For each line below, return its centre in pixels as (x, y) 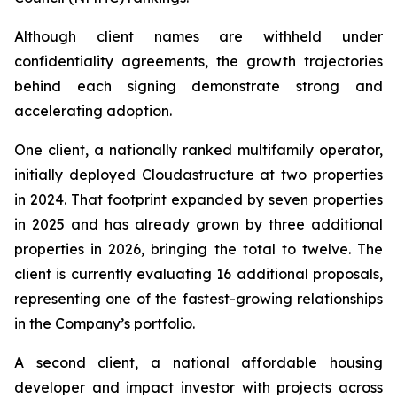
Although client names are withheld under (198, 36)
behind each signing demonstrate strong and (198, 86)
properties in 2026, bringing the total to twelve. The (198, 249)
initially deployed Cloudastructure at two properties (198, 175)
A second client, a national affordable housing (198, 362)
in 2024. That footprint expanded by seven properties (198, 199)
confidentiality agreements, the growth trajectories (198, 61)
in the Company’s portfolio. (105, 323)
